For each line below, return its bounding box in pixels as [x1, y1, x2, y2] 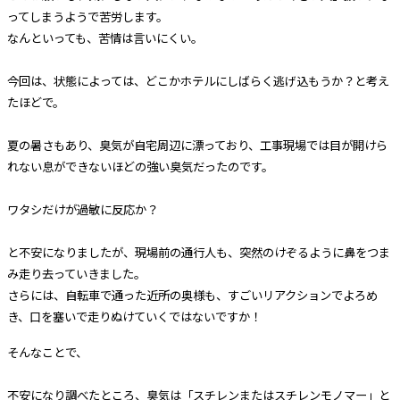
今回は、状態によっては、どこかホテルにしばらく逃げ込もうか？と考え [6, 71, 389, 89]
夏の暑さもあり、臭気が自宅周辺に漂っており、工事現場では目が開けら [6, 136, 387, 154]
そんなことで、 [6, 343, 87, 361]
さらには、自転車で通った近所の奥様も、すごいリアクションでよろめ [6, 286, 378, 304]
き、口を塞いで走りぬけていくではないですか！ [6, 307, 262, 325]
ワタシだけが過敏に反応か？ [6, 200, 158, 218]
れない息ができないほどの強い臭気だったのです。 [6, 157, 273, 175]
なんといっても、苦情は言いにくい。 [6, 29, 203, 46]
